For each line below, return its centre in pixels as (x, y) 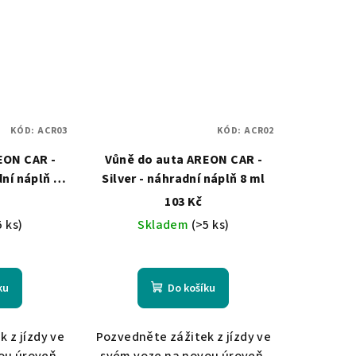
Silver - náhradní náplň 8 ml (184, 179)
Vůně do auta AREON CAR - (184, 160)
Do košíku (192, 289)
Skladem (164, 225)
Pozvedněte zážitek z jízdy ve (184, 337)
